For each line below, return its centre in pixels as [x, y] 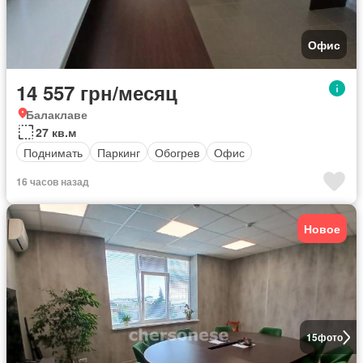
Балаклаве [57, 115]
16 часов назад [53, 182]
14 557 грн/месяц [97, 93]
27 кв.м [56, 132]
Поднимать [53, 152]
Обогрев [177, 152]
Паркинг [119, 152]
